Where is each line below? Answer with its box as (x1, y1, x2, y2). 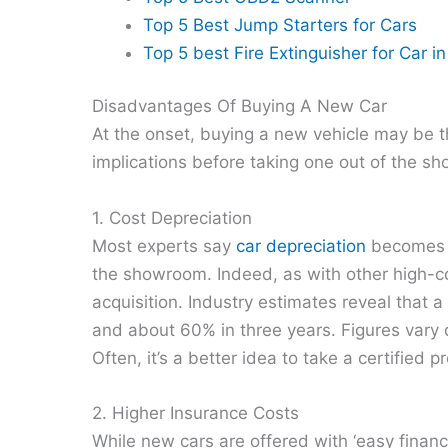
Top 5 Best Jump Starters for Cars (143, 14, 417, 35)
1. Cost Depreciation (92, 207, 252, 228)
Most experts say (92, 235, 236, 256)
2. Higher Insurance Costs (92, 402, 299, 423)
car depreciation (236, 235, 366, 256)
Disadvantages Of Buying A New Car (92, 96, 387, 117)
